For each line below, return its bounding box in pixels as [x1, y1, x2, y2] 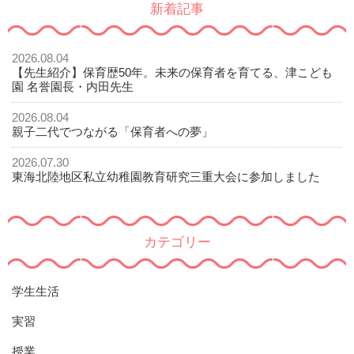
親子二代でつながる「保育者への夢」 [12, 124, 213, 138]
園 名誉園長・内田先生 [12, 79, 134, 93]
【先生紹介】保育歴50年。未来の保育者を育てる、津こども [12, 65, 333, 79]
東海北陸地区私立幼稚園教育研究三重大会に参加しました [12, 169, 320, 183]
